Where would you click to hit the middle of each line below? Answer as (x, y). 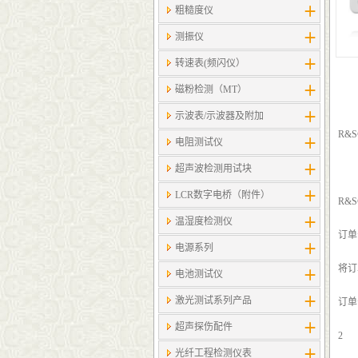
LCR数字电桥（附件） (223, 195)
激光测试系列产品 (213, 300)
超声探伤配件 (204, 327)
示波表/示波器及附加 (219, 116)
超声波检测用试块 (213, 169)
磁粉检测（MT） (211, 89)
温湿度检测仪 (204, 221)
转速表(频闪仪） (210, 63)
